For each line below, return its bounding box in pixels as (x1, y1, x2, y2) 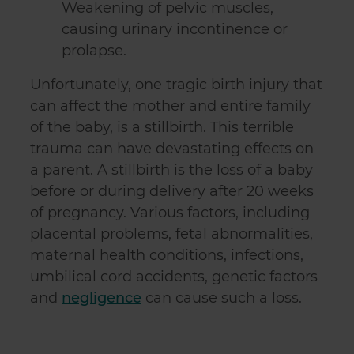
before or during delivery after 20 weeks (30, 183, 314, 200)
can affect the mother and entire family (30, 97, 311, 115)
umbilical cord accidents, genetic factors (30, 268, 318, 285)
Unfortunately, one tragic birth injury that (30, 76, 322, 93)
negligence (62, 289, 141, 307)
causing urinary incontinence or (62, 21, 288, 38)
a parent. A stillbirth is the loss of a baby (30, 161, 313, 179)
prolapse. (62, 42, 127, 59)
